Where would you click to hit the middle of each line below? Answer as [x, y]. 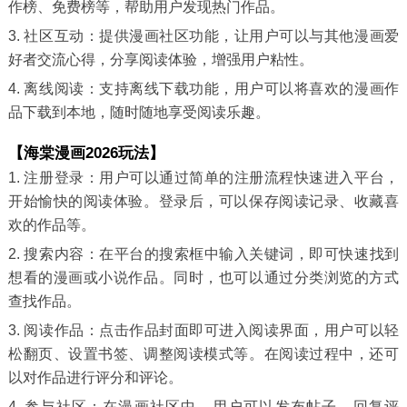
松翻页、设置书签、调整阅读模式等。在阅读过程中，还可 [203, 354]
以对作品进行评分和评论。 [95, 378]
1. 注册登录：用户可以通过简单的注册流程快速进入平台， [203, 178]
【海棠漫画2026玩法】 [86, 154]
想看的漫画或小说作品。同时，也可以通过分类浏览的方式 [203, 278]
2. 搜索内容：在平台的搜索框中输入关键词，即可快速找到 [203, 254]
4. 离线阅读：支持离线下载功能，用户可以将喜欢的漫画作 [203, 88]
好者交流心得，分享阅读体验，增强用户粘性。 [160, 59]
